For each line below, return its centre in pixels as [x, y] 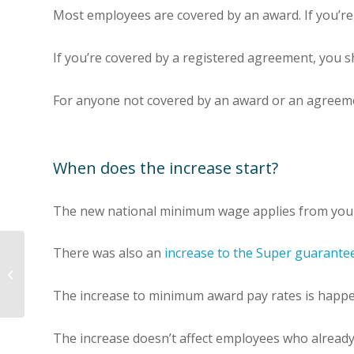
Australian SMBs [67, 257]
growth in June [62, 290]
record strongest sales [82, 273]
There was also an [109, 253]
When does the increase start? [166, 168]
